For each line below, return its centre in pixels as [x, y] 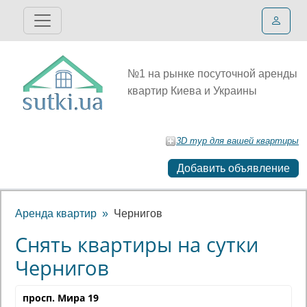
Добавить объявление [233, 168]
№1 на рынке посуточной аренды [212, 74]
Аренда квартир [56, 213]
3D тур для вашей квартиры [237, 141]
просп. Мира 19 [61, 298]
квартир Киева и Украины [192, 91]
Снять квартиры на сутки [137, 244]
